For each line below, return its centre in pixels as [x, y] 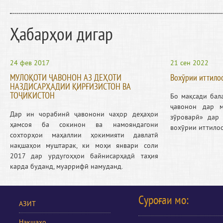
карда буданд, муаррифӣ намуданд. [66, 167]
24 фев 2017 [30, 63]
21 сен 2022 [190, 63]
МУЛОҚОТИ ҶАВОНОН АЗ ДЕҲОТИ [65, 78]
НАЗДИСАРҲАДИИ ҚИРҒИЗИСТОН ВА [70, 87]
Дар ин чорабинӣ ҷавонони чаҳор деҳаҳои [84, 114]
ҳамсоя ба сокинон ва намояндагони [84, 125]
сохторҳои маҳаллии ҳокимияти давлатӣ [84, 135]
